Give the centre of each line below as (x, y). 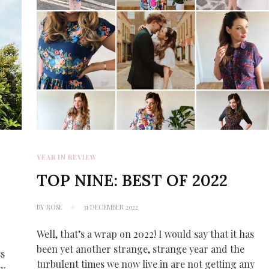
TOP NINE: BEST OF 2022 (132, 180)
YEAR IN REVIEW (67, 157)
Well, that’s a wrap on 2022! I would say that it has (146, 234)
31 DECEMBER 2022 (111, 207)
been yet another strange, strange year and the (141, 249)
